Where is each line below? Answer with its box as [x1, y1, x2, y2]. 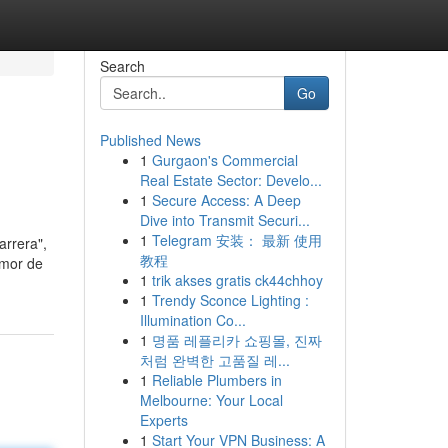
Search [99, 56, 145, 76]
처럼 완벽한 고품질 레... [139, 350, 290, 370]
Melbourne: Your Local [139, 390, 283, 410]
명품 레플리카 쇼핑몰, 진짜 [151, 330, 322, 350]
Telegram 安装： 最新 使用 [151, 230, 322, 250]
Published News [99, 130, 201, 150]
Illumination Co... [139, 310, 246, 330]
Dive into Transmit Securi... [139, 210, 310, 230]
